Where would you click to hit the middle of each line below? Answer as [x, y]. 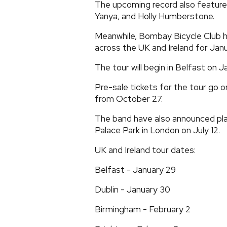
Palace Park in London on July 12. [157, 130]
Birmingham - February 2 [143, 209]
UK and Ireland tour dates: [145, 150]
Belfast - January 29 [135, 170]
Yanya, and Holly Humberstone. [155, 16]
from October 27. [129, 99]
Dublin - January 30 [133, 190]
